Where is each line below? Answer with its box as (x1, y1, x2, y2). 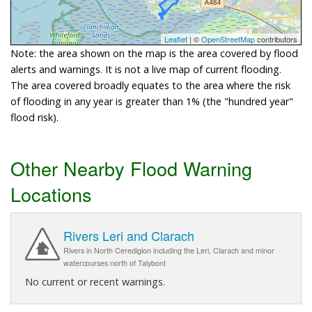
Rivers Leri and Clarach (63, 226, 194, 245)
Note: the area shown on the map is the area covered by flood (10, 46, 298, 60)
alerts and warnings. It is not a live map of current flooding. (10, 62, 281, 76)
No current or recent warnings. (25, 275, 165, 289)
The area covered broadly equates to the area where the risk (10, 78, 290, 92)
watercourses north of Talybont (63, 258, 166, 269)
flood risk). (10, 110, 58, 124)
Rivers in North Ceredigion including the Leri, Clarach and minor (63, 245, 274, 256)
